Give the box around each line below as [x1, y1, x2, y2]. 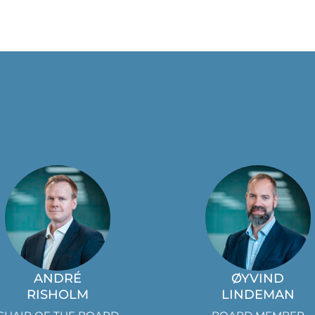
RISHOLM [26, 287, 89, 303]
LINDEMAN [221, 287, 295, 303]
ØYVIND [231, 271, 284, 287]
